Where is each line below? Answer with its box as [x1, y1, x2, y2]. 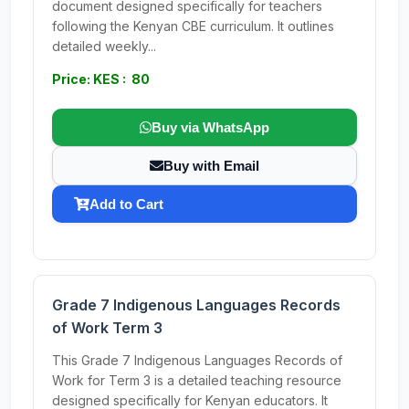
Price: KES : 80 [52, 71, 150, 87]
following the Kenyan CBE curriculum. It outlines [52, 18, 334, 34]
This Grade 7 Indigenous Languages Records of [52, 352, 342, 368]
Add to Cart [89, 196, 163, 212]
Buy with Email [163, 158, 259, 173]
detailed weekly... [52, 38, 156, 54]
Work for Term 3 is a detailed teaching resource [52, 372, 341, 388]
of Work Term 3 [52, 319, 163, 337]
